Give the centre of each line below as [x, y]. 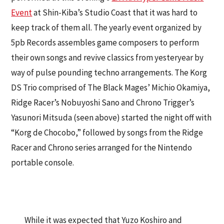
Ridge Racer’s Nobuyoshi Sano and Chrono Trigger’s [103, 103]
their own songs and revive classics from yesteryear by [107, 58]
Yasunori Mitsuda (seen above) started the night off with [111, 118]
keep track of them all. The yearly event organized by [106, 28]
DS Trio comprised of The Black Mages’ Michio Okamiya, [111, 88]
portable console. [43, 163]
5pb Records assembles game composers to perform [105, 43]
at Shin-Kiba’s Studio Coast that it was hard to [115, 13]
